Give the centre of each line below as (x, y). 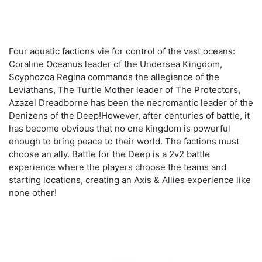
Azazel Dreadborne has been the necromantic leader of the (131, 103)
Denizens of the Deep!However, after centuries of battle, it (129, 116)
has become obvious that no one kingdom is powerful (120, 129)
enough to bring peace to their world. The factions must (124, 142)
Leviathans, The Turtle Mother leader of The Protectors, (125, 90)
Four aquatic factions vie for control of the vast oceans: (122, 51)
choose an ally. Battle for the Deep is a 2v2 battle (109, 154)
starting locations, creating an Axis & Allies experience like (130, 180)
